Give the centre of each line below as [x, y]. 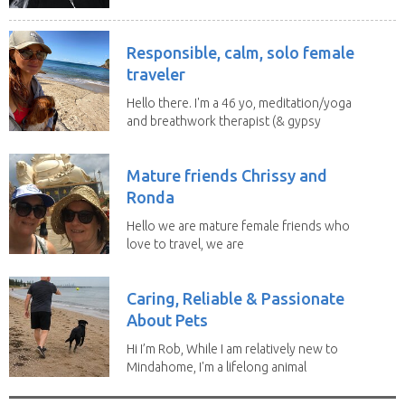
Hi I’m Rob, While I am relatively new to [232, 348]
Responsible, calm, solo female [240, 52]
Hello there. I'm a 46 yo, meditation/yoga [239, 103]
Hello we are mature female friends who [238, 226]
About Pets [167, 320]
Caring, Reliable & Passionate [235, 298]
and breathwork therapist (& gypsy [224, 121]
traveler [156, 74]
